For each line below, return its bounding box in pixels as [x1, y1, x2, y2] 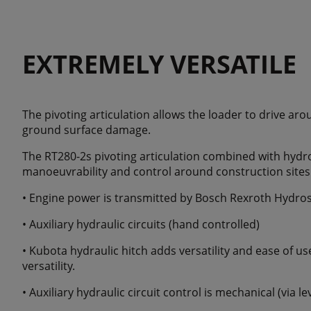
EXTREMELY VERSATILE [22, 47, 296, 82]
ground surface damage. [22, 122, 151, 138]
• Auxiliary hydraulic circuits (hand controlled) [22, 217, 260, 233]
